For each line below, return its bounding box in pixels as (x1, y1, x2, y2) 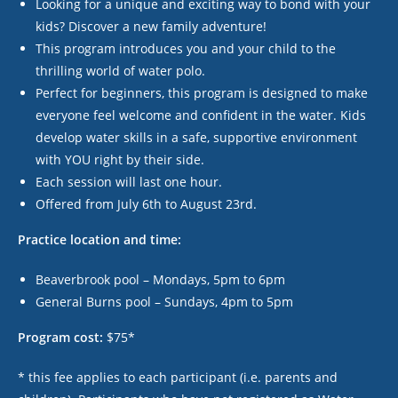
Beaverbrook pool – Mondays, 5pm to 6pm (36, 271, 285, 288)
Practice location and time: (18, 231, 181, 248)
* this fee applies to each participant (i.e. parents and (18, 369, 338, 386)
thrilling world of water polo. (36, 62, 205, 79)
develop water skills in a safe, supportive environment (36, 129, 357, 146)
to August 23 (162, 195, 240, 212)
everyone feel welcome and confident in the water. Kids (36, 107, 366, 123)
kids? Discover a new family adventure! (36, 18, 267, 35)
